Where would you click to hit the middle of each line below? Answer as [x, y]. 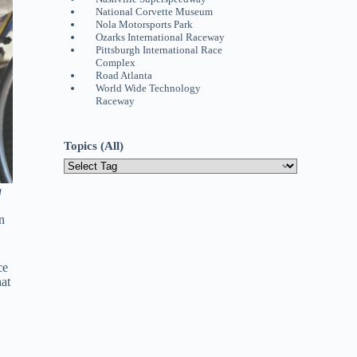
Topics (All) [94, 145]
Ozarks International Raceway [160, 37]
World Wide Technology [148, 88]
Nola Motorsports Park [144, 24]
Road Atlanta [124, 75]
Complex [116, 62]
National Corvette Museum [154, 11]
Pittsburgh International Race [159, 49]
